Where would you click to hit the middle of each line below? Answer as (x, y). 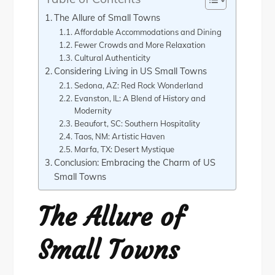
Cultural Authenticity (112, 57)
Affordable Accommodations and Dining (148, 32)
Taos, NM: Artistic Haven (119, 136)
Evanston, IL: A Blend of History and (140, 98)
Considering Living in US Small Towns (131, 71)
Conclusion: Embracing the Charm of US (135, 162)
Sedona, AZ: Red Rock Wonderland (138, 85)
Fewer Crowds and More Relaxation (140, 45)
